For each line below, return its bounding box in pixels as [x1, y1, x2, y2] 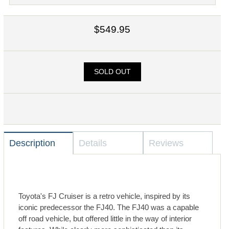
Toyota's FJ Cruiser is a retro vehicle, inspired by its [18, 192, 191, 201]
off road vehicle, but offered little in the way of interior [18, 214, 192, 223]
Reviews [148, 138, 184, 149]
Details [79, 138, 107, 149]
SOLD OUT [91, 67, 133, 76]
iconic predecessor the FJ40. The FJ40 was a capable [18, 203, 199, 212]
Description [9, 138, 55, 149]
